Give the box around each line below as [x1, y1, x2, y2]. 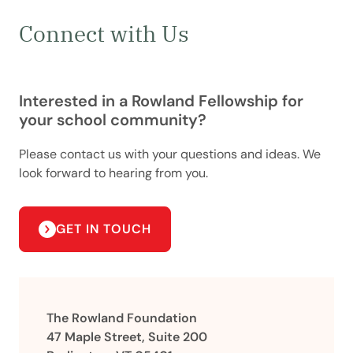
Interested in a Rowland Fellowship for [19, 90, 303, 111]
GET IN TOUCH [56, 220, 151, 237]
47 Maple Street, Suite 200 [46, 328, 208, 345]
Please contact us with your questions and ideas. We [19, 145, 321, 162]
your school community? [19, 109, 206, 130]
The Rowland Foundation [46, 309, 198, 326]
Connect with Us [19, 18, 189, 48]
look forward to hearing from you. [19, 164, 208, 181]
